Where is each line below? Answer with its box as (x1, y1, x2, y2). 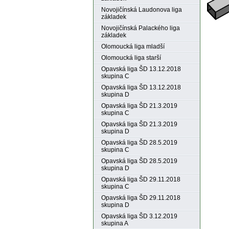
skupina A (101, 220, 128, 227)
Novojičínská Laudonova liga (101, 6, 182, 13)
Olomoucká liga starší (101, 54, 161, 61)
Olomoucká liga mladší (101, 43, 165, 50)
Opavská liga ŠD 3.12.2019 (101, 213, 177, 220)
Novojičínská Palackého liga (101, 25, 180, 32)
